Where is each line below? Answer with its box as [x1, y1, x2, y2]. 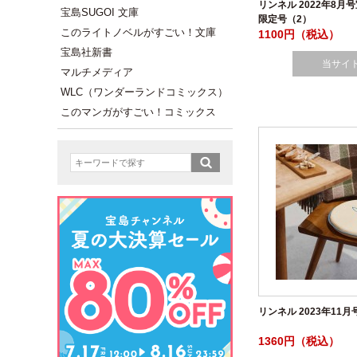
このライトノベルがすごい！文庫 [61, 26, 216, 38]
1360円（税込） [258, 335, 339, 347]
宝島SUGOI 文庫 [61, 6, 139, 18]
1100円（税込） [258, 28, 339, 41]
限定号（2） [258, 14, 312, 25]
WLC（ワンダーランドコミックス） [61, 86, 228, 98]
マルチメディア [61, 66, 133, 78]
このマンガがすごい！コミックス [61, 106, 216, 118]
